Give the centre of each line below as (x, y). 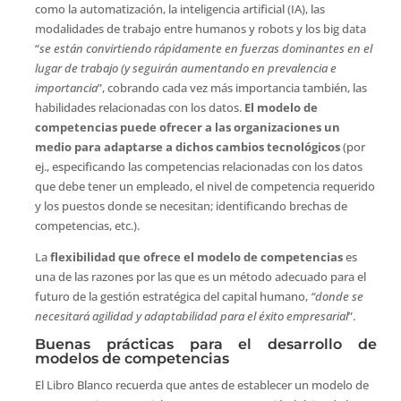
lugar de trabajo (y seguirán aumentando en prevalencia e (185, 68)
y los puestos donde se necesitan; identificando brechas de (191, 205)
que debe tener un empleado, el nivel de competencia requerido (205, 186)
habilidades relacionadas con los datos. (139, 107)
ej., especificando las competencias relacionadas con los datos (198, 166)
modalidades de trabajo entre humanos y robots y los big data (200, 28)
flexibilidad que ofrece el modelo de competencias (196, 256)
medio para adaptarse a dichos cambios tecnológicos (187, 146)
